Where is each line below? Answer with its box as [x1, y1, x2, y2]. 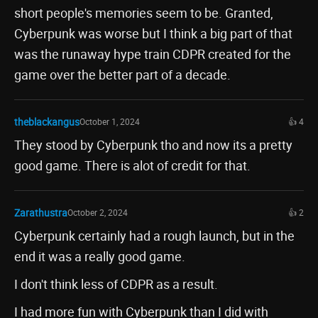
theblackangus [14, 115, 79, 128]
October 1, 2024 [79, 116, 140, 127]
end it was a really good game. [14, 248, 185, 265]
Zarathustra [14, 206, 67, 219]
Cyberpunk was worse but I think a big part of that [14, 25, 292, 42]
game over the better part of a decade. [14, 66, 231, 83]
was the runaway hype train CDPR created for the [14, 45, 291, 62]
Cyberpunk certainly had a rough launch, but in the [14, 227, 295, 244]
